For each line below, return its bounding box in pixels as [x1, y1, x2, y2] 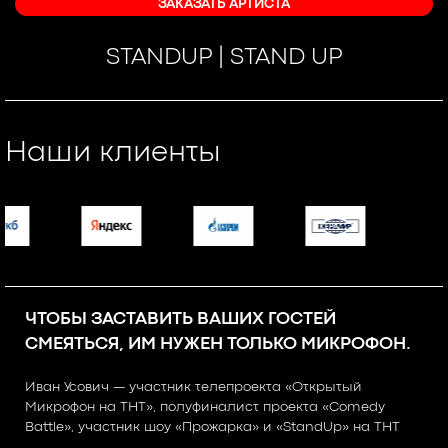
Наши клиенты [5, 140, 221, 166]
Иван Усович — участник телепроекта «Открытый [25, 381, 362, 393]
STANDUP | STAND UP [106, 48, 342, 68]
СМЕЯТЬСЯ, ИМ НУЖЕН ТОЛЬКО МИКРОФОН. [25, 337, 411, 352]
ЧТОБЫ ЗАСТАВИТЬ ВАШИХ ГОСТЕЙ [25, 312, 336, 327]
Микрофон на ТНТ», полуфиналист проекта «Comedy [25, 401, 385, 413]
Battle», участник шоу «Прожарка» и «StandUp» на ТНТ [25, 421, 400, 433]
